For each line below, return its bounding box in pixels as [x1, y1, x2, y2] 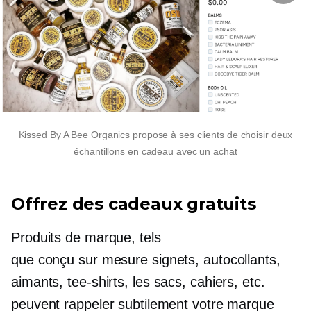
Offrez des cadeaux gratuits [11, 194, 256, 215]
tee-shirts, [67, 274, 129, 290]
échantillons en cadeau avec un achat [74, 146, 237, 158]
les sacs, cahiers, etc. [128, 274, 265, 290]
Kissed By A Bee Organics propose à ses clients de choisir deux [18, 129, 293, 141]
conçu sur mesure [37, 252, 149, 268]
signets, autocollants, [148, 252, 280, 268]
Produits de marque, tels [11, 230, 161, 246]
